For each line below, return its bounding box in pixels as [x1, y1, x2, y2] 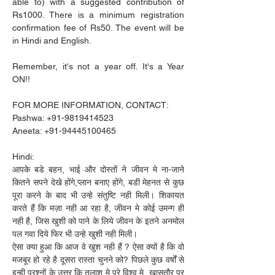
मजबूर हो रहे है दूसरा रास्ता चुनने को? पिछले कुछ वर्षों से [12, 255, 184, 265]
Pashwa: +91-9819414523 [12, 113, 114, 123]
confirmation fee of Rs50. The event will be [12, 23, 184, 33]
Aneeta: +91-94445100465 [12, 126, 116, 136]
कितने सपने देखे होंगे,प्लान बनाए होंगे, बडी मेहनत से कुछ [12, 177, 184, 187]
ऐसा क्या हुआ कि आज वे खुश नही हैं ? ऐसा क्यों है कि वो [12, 242, 184, 252]
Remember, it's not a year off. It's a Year [12, 61, 184, 71]
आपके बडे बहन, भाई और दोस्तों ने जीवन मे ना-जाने [12, 165, 184, 174]
